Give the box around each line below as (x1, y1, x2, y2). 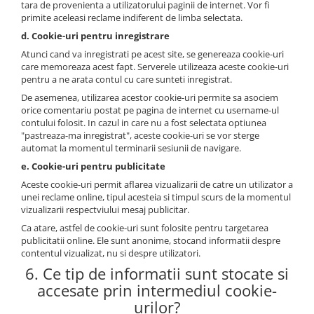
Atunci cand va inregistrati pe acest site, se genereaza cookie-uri (21, 48, 284, 61)
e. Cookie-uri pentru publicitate (21, 160, 165, 173)
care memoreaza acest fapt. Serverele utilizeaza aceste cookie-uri (21, 60, 289, 74)
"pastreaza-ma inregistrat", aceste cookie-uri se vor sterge (21, 129, 259, 142)
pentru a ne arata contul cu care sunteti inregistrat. (21, 73, 232, 86)
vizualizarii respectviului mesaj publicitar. (21, 203, 189, 217)
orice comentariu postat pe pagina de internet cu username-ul (21, 104, 279, 117)
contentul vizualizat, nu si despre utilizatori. (21, 247, 200, 260)
